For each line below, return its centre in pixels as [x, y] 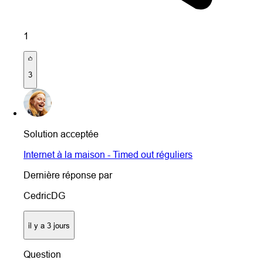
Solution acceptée [61, 134]
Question [42, 254]
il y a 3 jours [49, 225]
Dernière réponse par [68, 175]
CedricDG [44, 196]
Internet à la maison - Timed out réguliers [108, 155]
